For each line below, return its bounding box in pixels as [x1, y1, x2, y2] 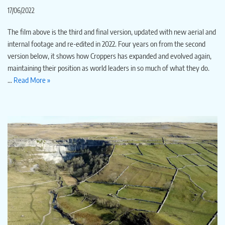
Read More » [14, 75, 50, 84]
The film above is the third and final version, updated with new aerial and [8, 27, 216, 36]
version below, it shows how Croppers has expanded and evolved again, [8, 51, 211, 60]
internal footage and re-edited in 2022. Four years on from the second [8, 39, 205, 48]
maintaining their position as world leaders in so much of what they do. [8, 63, 209, 72]
